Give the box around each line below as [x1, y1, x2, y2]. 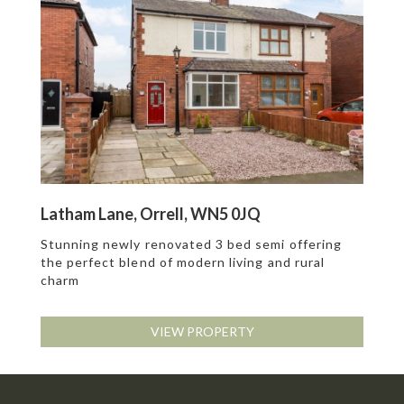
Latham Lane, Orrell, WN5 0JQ [40, 203, 261, 224]
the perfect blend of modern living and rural [40, 253, 325, 270]
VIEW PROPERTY [150, 323, 254, 339]
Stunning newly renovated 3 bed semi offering [40, 235, 342, 252]
